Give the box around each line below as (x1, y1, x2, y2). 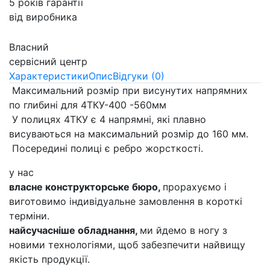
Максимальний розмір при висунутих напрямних (9, 84, 248, 97)
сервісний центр (9, 55, 87, 68)
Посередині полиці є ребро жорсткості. (9, 142, 203, 155)
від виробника (9, 11, 77, 24)
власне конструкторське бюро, (9, 181, 163, 193)
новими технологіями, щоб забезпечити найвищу (9, 239, 245, 251)
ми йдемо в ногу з (140, 224, 227, 237)
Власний (9, 41, 49, 54)
